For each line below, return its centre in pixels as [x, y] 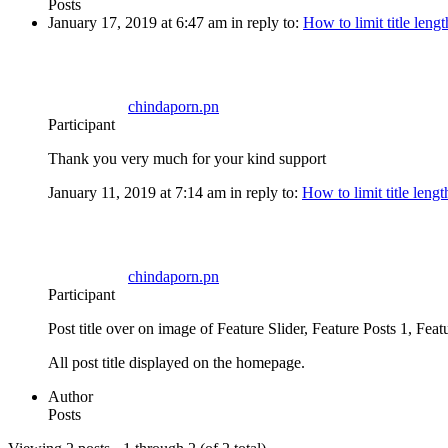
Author [70, 397]
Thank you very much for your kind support [187, 159]
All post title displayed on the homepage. [176, 363]
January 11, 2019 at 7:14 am [137, 193]
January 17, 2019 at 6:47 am [137, 23]
